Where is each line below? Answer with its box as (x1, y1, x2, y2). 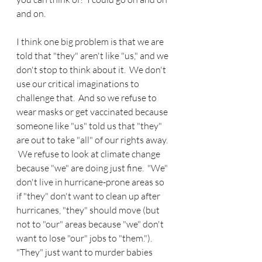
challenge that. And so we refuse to (16, 92, 158, 104)
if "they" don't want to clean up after (16, 190, 162, 202)
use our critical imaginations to (16, 78, 141, 90)
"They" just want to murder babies (16, 246, 154, 258)
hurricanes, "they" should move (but (16, 204, 161, 216)
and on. (16, 8, 46, 20)
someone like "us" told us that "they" (16, 120, 164, 132)
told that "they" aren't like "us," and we (16, 50, 170, 62)
